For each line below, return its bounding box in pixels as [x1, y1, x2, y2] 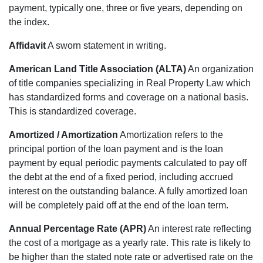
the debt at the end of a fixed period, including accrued [9, 172, 233, 183]
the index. [9, 17, 49, 28]
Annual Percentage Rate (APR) [9, 224, 146, 234]
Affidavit [9, 41, 46, 51]
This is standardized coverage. [9, 106, 136, 117]
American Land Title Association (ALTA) [9, 64, 186, 75]
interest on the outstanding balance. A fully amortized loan [9, 186, 248, 197]
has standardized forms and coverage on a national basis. [9, 92, 248, 103]
